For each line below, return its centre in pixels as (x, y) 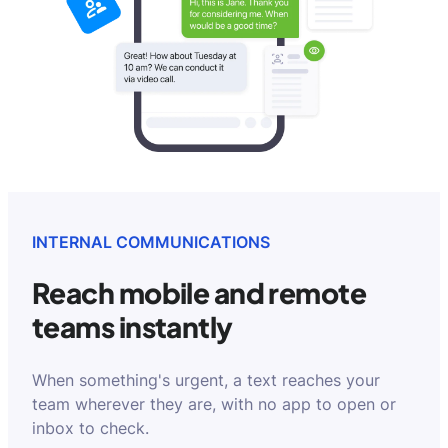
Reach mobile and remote (199, 292)
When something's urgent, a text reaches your (206, 380)
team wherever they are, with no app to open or (214, 404)
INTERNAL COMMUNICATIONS (151, 242)
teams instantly (132, 326)
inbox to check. (90, 428)
